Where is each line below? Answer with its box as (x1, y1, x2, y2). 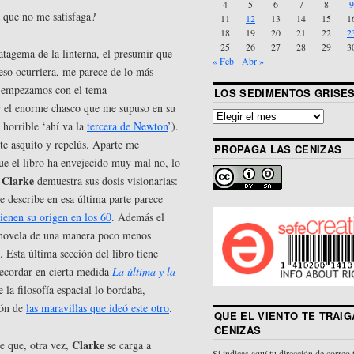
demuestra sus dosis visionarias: (34, 173, 178, 189)
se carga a (104, 337, 151, 352)
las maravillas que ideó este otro (26, 300, 169, 316)
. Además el (111, 209, 164, 225)
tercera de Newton (87, 119, 168, 134)
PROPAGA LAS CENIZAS (214, 141, 342, 157)
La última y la (112, 264, 175, 280)
